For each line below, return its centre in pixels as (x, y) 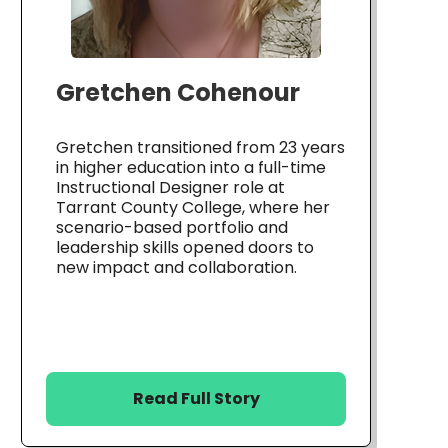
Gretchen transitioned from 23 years (200, 147)
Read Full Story (196, 398)
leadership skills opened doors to (185, 247)
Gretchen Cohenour (178, 92)
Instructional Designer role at (170, 187)
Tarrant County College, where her (193, 207)
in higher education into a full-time (191, 167)
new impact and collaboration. (176, 267)
